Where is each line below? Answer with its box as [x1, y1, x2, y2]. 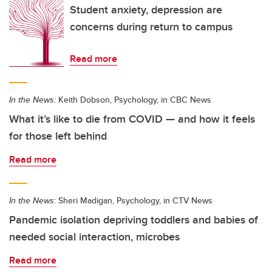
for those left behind [9, 128, 107, 144]
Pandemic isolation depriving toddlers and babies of [9, 212, 258, 228]
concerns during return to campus [70, 19, 233, 35]
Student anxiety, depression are [70, 2, 222, 18]
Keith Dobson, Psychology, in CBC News [56, 93, 211, 106]
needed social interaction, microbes [9, 229, 180, 245]
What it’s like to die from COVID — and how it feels [9, 111, 255, 127]
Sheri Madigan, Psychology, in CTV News [56, 194, 212, 206]
